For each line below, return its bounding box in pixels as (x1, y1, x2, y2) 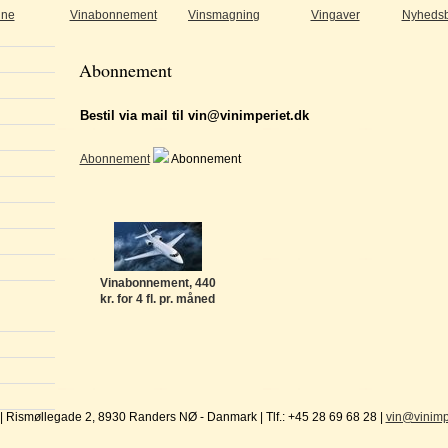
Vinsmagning (188, 8, 260, 22)
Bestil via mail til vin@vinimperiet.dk (79, 108, 309, 123)
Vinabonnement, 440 (99, 276, 216, 291)
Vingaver (310, 8, 360, 22)
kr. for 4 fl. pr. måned (100, 292, 216, 307)
